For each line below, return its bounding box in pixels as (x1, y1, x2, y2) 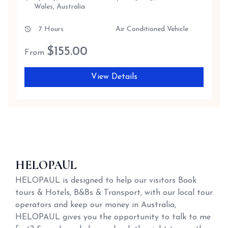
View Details (91, 73, 137, 81)
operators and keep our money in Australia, (15, 201, 176, 209)
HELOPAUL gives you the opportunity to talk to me (15, 213, 211, 221)
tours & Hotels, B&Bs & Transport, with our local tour (15, 189, 213, 197)
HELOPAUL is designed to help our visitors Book (15, 177, 196, 185)
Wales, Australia (34, 3, 85, 11)
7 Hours (39, 25, 64, 33)
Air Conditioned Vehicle (115, 25, 188, 33)
